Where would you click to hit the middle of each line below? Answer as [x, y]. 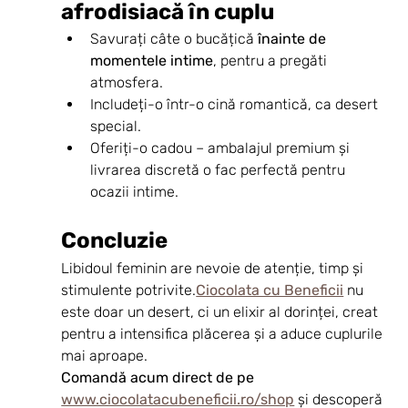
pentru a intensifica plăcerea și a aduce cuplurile [224, 333]
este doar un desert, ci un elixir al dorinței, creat [222, 311]
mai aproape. [105, 355]
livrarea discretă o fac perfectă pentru [220, 169]
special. [116, 126]
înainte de [294, 38]
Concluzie [115, 240]
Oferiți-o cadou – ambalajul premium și [222, 148]
